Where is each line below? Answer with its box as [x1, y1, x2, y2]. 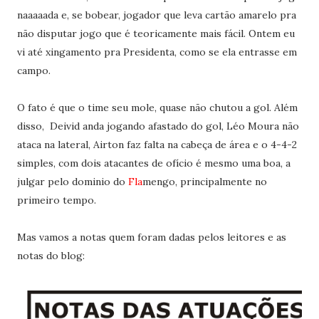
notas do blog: [16, 249, 85, 262]
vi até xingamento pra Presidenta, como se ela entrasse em [16, 45, 297, 58]
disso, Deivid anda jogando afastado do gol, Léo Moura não [16, 119, 299, 132]
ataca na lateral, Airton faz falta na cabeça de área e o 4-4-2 [16, 137, 297, 151]
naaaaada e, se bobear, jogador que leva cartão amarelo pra [16, 8, 296, 21]
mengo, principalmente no [142, 174, 267, 188]
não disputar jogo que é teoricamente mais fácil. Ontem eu [16, 26, 295, 40]
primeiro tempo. [16, 193, 96, 206]
